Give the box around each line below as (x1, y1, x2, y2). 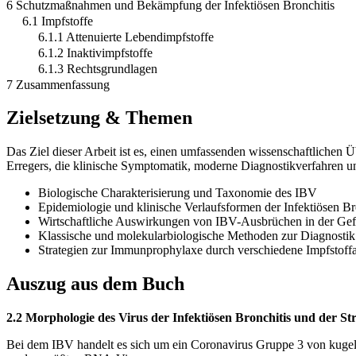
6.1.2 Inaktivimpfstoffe (38, 45, 153, 60)
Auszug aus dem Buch (6, 273, 184, 295)
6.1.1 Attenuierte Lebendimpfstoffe (38, 29, 214, 44)
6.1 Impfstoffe (22, 14, 93, 28)
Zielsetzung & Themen (6, 107, 192, 129)
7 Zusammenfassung (6, 77, 110, 91)
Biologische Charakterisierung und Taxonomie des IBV (38, 186, 317, 200)
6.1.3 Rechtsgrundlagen (38, 61, 157, 75)
